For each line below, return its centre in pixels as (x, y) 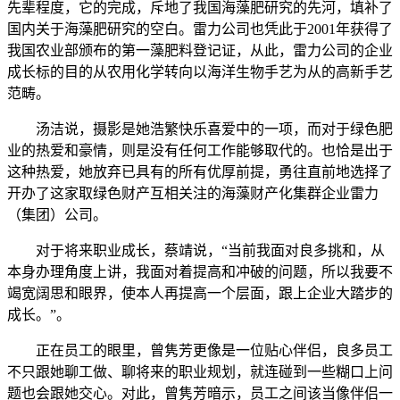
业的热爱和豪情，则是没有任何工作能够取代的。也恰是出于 (200, 151)
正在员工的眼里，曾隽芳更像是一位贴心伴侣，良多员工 (200, 351)
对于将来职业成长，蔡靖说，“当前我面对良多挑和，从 (196, 251)
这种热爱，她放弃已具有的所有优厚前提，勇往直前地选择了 (200, 172)
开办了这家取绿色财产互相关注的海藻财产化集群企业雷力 (193, 194)
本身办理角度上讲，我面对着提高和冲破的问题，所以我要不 (200, 272)
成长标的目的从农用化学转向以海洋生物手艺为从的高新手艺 (200, 72)
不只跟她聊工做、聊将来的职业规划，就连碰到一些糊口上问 (200, 372)
